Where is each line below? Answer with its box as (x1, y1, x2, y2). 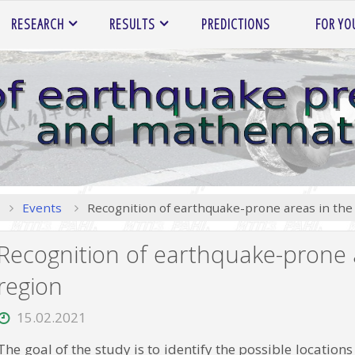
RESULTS (109, 14, 156, 33)
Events (21, 199, 62, 216)
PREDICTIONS (200, 14, 270, 33)
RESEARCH (11, 14, 65, 33)
